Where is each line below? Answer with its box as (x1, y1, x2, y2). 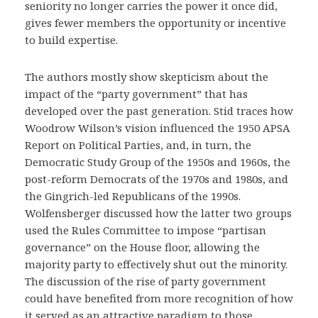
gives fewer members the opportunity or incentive (25, 16, 286, 30)
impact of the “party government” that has (25, 87, 248, 101)
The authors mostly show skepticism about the (25, 70, 268, 84)
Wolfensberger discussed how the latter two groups (25, 206, 292, 220)
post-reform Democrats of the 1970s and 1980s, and (25, 172, 288, 186)
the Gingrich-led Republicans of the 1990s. (25, 189, 241, 203)
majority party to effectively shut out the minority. (25, 257, 287, 271)
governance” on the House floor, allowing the (25, 240, 260, 254)
